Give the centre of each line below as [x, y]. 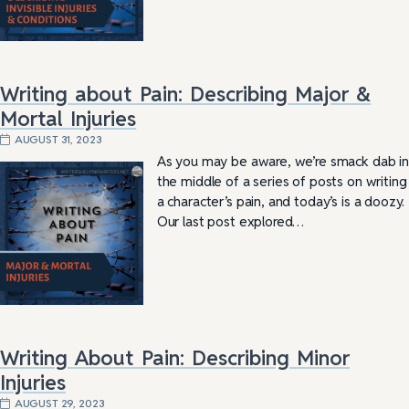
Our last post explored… [231, 222]
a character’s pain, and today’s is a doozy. [281, 202]
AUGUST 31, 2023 [58, 140]
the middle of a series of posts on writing [282, 182]
